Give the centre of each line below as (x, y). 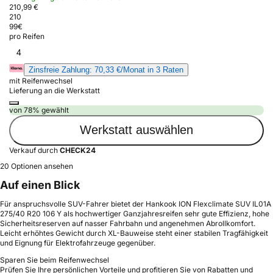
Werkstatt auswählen (136, 130)
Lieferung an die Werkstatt (55, 90)
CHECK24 (78, 150)
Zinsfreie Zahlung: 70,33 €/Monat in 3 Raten (106, 69)
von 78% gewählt (39, 110)
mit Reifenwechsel (41, 80)
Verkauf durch (34, 150)
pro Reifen (27, 36)
